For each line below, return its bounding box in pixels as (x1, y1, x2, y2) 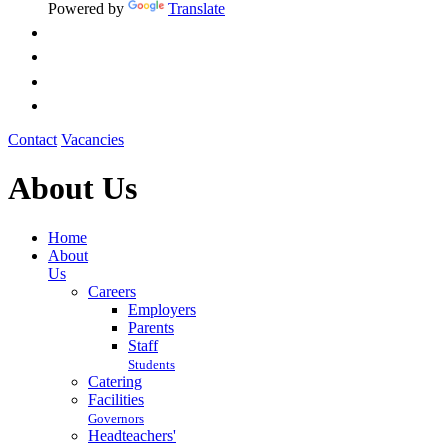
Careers (88, 282, 136, 300)
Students (128, 356, 175, 372)
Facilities (88, 390, 144, 408)
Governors (88, 410, 144, 426)
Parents (128, 318, 174, 336)
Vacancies (61, 130, 124, 148)
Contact (8, 130, 57, 148)
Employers (128, 300, 196, 318)
